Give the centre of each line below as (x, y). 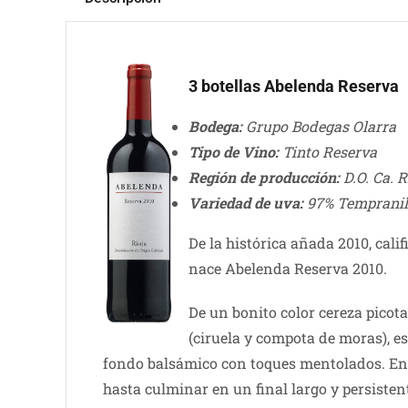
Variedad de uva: (245, 202)
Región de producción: (264, 177)
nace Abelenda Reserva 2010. (287, 268)
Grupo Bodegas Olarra (319, 126)
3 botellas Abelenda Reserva (293, 86)
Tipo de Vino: (233, 151)
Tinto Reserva (327, 151)
